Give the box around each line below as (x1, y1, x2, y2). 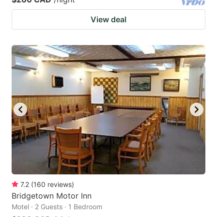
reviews (47, 180, 72, 188)
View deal (91, 15, 126, 25)
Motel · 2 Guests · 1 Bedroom (12, 202, 102, 211)
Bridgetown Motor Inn (12, 190, 92, 201)
